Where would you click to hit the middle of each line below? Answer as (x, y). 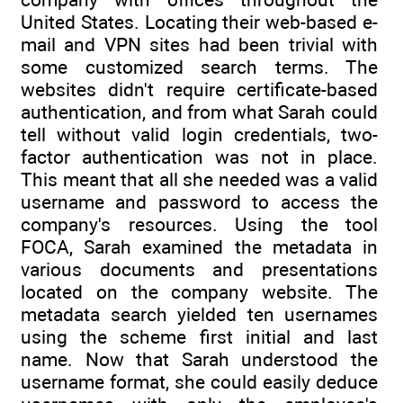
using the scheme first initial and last (199, 336)
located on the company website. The (199, 291)
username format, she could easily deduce (199, 381)
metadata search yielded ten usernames (199, 314)
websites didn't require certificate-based (199, 89)
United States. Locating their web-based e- (199, 22)
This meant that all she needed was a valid (199, 179)
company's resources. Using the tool (199, 224)
